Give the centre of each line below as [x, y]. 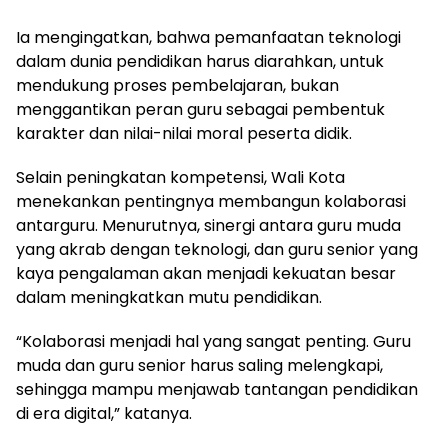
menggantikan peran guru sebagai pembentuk [200, 109]
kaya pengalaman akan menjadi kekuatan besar [206, 273]
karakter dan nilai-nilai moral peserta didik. [184, 133]
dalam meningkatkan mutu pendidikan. [169, 297]
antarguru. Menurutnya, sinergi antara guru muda [208, 225]
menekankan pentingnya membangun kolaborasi [211, 201]
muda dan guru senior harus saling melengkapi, [199, 365]
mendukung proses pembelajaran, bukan [177, 85]
